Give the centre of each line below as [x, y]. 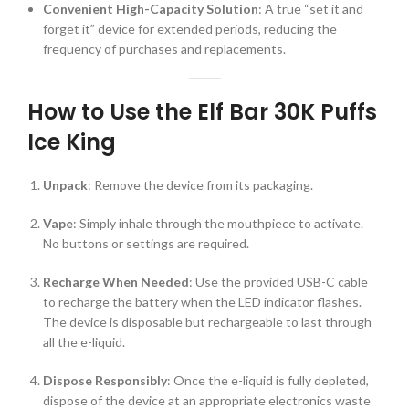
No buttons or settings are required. [146, 243]
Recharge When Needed [116, 282]
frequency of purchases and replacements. [164, 49]
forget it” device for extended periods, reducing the [190, 29]
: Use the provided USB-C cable [278, 282]
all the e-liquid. [84, 342]
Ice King [72, 142]
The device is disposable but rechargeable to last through [207, 322]
